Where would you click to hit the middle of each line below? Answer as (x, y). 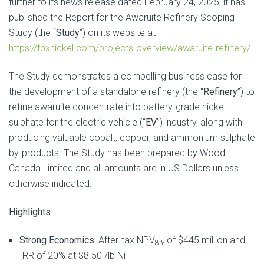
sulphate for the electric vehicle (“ (77, 122)
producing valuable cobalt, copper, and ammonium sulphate (132, 138)
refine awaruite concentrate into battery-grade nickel (117, 107)
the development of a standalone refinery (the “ (106, 92)
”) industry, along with (199, 122)
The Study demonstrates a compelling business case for (125, 76)
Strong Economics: (58, 240)
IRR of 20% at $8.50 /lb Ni (72, 255)
